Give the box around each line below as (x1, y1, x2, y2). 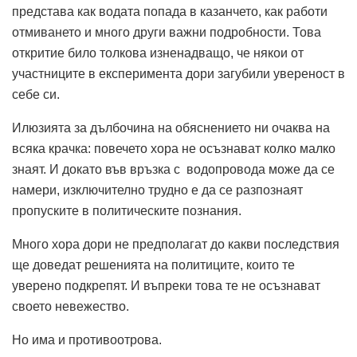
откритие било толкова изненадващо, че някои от (12, 46, 304, 61)
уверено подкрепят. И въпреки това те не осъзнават (12, 279, 320, 293)
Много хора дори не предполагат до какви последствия (12, 237, 339, 252)
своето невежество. (12, 300, 129, 314)
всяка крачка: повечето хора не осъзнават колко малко (12, 142, 335, 156)
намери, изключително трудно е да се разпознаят (12, 183, 303, 198)
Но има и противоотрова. (12, 333, 162, 347)
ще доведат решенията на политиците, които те (12, 258, 295, 273)
